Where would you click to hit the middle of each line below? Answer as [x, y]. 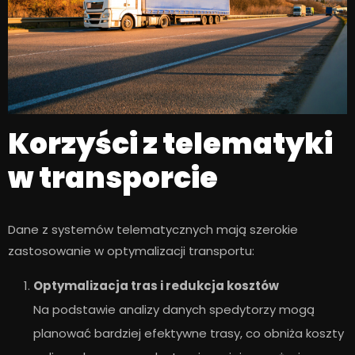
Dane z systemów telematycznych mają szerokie [153, 230]
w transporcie [113, 178]
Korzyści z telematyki [170, 144]
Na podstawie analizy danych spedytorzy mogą [174, 310]
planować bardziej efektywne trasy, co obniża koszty [189, 334]
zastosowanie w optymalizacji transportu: [131, 251]
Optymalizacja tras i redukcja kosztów [156, 286]
